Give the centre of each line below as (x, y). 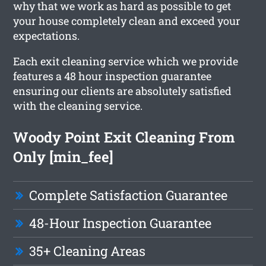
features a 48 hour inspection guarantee (113, 76)
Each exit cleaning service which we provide (126, 61)
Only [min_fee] (64, 156)
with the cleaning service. (78, 105)
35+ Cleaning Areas (88, 251)
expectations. (47, 35)
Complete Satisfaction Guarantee (129, 195)
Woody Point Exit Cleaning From (124, 137)
